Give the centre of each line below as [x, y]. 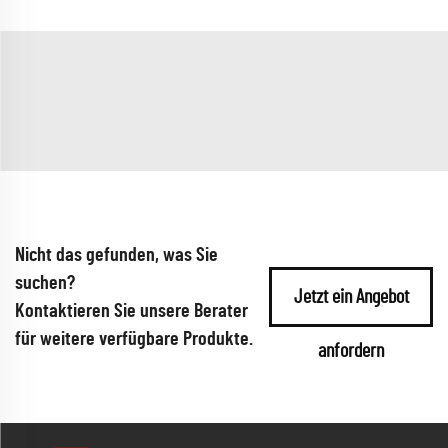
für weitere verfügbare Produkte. [134, 339]
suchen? [45, 283]
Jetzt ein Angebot [351, 297]
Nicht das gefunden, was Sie [116, 255]
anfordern [351, 351]
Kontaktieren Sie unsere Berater [131, 311]
